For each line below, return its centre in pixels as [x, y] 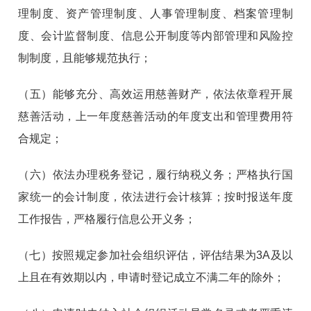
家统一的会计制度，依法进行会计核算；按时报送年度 [155, 197]
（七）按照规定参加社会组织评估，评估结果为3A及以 [155, 255]
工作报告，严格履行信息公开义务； [107, 219]
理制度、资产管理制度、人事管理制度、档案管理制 [155, 14]
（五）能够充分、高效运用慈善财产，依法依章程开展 [155, 94]
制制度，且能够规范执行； [85, 58]
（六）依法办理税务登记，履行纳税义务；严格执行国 [155, 175]
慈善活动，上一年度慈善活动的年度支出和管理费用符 [155, 117]
